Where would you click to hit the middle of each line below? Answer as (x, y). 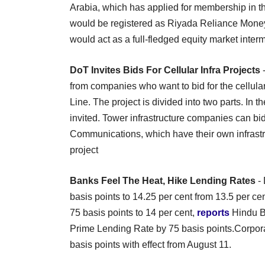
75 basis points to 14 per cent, (133, 212)
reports (213, 212)
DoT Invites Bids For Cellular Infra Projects (165, 70)
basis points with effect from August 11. (151, 244)
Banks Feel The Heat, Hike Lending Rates (163, 180)
